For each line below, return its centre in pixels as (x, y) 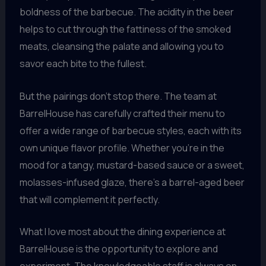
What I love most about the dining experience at (122, 232)
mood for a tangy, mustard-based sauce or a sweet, (132, 165)
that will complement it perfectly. (89, 199)
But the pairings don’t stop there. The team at (118, 96)
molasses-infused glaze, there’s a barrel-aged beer (132, 182)
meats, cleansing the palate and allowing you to (121, 46)
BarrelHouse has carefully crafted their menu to (122, 113)
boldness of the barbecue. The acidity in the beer (126, 12)
